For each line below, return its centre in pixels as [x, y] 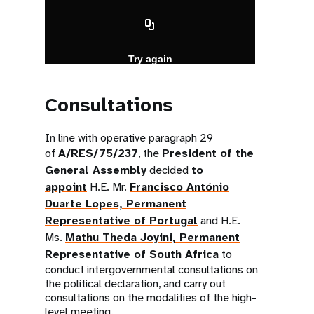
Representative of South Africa [132, 254]
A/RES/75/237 [98, 153]
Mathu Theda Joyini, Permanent [152, 237]
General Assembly [96, 170]
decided [169, 170]
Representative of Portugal [121, 220]
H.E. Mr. [108, 187]
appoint [66, 187]
